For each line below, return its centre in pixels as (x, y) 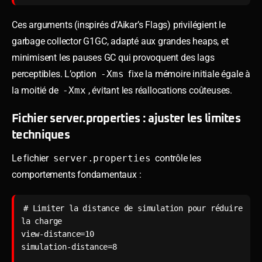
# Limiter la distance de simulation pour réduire (133, 208)
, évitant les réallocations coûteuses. (160, 90)
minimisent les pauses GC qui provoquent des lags (113, 57)
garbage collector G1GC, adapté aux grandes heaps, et (120, 41)
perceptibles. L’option (55, 74)
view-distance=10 (58, 234)
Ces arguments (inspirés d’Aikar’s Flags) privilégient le (119, 25)
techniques (41, 135)
